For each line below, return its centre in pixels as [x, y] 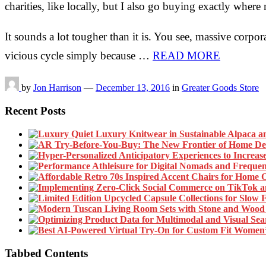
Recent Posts [35, 111]
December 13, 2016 [133, 88]
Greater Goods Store [220, 88]
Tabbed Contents [46, 253]
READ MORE [186, 56]
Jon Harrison [57, 88]
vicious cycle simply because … [79, 56]
